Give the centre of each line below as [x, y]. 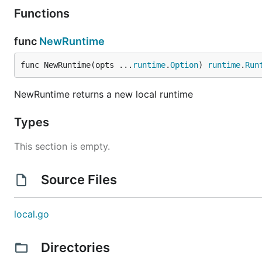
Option [184, 65]
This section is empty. [62, 146]
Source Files [79, 180]
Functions [43, 13]
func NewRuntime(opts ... [77, 65]
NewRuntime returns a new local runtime [104, 94]
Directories [75, 247]
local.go [32, 214]
